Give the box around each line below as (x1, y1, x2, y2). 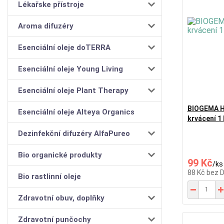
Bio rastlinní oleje (18, 171, 81, 181)
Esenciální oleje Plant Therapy (18, 85, 128, 95)
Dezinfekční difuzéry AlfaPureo (18, 128, 130, 138)
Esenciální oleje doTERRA (18, 42, 110, 52)
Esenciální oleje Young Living (18, 64, 123, 73)
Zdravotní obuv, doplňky (18, 193, 104, 202)
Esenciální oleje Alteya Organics (18, 107, 134, 116)
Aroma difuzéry (18, 21, 73, 30)
